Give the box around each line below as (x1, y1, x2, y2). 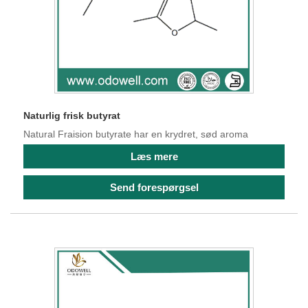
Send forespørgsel (109, 181, 199, 193)
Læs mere (130, 150, 178, 162)
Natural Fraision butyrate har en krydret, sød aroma (23, 128, 248, 140)
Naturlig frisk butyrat (23, 110, 120, 122)
